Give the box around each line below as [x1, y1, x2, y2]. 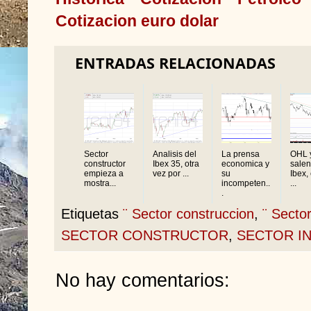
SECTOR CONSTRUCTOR [61, 227, 228, 243]
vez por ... [153, 168, 189, 178]
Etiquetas [61, 205, 123, 221]
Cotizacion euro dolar [56, 11, 219, 30]
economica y [221, 158, 269, 169]
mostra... [84, 178, 116, 188]
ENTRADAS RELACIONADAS [75, 52, 276, 73]
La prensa [221, 149, 260, 159]
